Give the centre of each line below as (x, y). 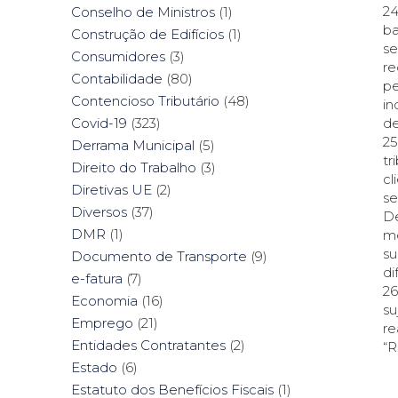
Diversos (99, 212)
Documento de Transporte (159, 257)
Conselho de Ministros (143, 12)
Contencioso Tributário (145, 101)
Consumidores (118, 57)
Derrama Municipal (133, 146)
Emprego (102, 323)
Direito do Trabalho (134, 168)
